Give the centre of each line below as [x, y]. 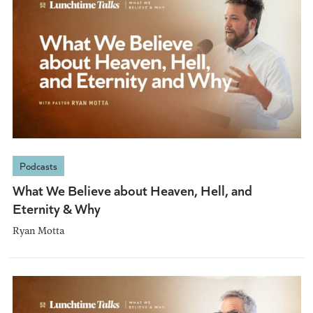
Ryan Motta [38, 230]
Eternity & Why [56, 208]
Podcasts [38, 166]
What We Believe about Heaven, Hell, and [132, 189]
